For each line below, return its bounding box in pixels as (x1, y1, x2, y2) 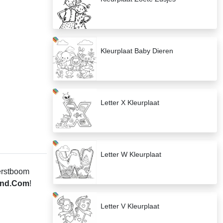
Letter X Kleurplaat (101, 99, 159, 107)
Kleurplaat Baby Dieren (101, 47, 173, 55)
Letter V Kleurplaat (101, 202, 159, 211)
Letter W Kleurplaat (101, 150, 161, 159)
